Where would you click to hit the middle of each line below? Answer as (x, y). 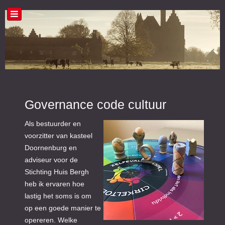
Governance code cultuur (95, 105)
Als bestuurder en (53, 124)
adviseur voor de (51, 160)
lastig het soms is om (58, 196)
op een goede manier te (63, 208)
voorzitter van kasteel (59, 136)
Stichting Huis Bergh (57, 172)
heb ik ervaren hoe (54, 184)
